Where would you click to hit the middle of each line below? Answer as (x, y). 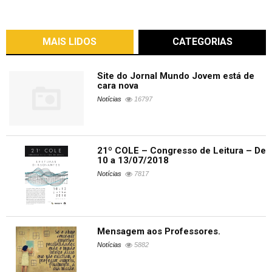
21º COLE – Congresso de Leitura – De (181, 151)
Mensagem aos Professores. (158, 232)
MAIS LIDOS (70, 42)
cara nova (117, 86)
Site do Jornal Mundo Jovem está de (175, 76)
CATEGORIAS (202, 42)
